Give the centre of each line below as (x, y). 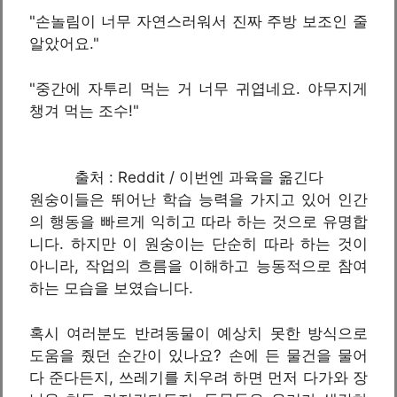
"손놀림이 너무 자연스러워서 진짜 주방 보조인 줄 (198, 21)
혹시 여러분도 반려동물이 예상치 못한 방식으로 (198, 333)
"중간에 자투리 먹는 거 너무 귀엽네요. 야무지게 (198, 88)
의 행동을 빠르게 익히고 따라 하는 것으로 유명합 (198, 222)
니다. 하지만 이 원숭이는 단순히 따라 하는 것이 (198, 244)
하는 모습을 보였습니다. (111, 288)
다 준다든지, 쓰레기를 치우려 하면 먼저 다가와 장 (198, 377)
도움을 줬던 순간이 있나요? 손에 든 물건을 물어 (198, 355)
